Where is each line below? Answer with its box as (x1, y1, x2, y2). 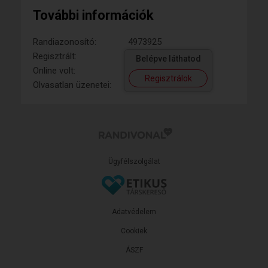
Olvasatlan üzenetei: (33, 80, 111, 90)
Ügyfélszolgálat (108, 157, 160, 166)
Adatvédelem (112, 208, 156, 216)
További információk (33, 8, 154, 23)
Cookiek (121, 227, 147, 235)
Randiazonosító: (33, 36, 96, 47)
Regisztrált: (33, 51, 77, 62)
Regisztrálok (144, 74, 192, 83)
